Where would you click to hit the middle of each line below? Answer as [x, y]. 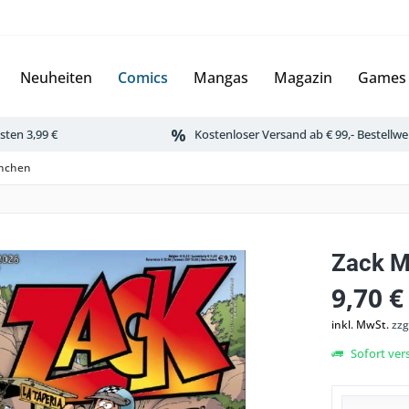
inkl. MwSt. [361, 325]
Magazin [303, 78]
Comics [143, 78]
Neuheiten [56, 78]
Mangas [221, 78]
